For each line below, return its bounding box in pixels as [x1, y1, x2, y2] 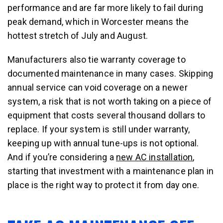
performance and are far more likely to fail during [7, 2, 203, 13]
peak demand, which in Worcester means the [7, 16, 189, 27]
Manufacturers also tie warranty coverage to [7, 54, 186, 65]
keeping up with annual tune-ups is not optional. [7, 138, 199, 148]
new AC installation [116, 152, 193, 162]
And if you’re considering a [7, 152, 116, 162]
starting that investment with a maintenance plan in [7, 166, 214, 176]
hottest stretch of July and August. [7, 30, 148, 41]
